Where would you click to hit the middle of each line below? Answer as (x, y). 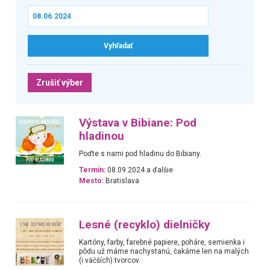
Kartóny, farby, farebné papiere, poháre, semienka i (162, 242)
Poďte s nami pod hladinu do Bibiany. (140, 153)
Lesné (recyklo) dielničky (145, 224)
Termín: (93, 170)
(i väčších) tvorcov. (110, 260)
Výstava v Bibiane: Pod (138, 123)
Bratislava (122, 181)
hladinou (102, 136)
